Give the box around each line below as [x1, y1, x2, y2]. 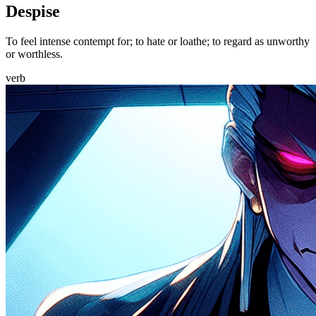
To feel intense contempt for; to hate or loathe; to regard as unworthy [6, 35, 310, 47]
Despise [6, 1, 60, 20]
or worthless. [6, 47, 63, 60]
